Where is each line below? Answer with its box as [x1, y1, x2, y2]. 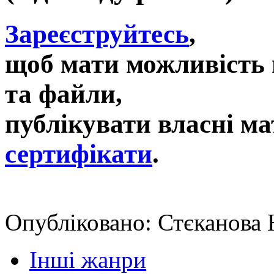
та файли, [5, 79, 122, 108]
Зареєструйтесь [5, 19, 189, 48]
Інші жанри [29, 246, 146, 273]
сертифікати [5, 139, 152, 168]
